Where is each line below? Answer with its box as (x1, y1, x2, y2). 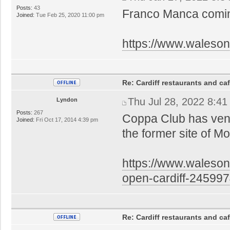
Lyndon (56, 96, 78, 103)
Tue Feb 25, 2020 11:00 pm (34, 11, 104, 18)
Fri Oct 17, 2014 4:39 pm (34, 116, 98, 123)
